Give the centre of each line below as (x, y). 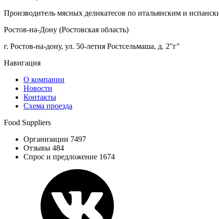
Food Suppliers (27, 122)
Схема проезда (48, 106)
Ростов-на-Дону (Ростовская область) (66, 29)
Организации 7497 (55, 139)
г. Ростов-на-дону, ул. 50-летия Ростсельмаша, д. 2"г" (92, 46)
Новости (38, 88)
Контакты (40, 97)
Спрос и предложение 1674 (69, 156)
